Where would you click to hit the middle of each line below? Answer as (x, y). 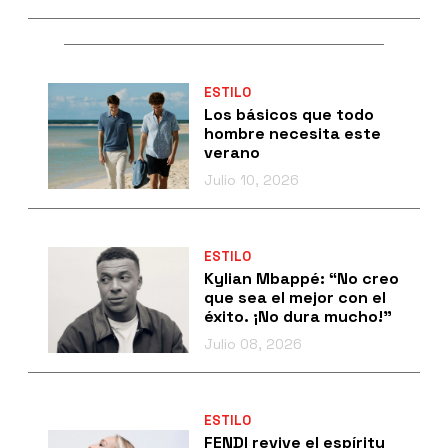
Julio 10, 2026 (251, 179)
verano (231, 152)
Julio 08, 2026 (252, 343)
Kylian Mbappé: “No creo (301, 278)
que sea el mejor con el (294, 297)
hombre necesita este (292, 133)
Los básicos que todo (288, 114)
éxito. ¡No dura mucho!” (297, 316)
